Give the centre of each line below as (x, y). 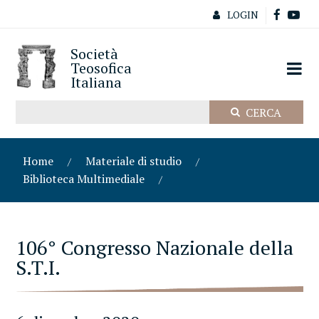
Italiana (96, 82)
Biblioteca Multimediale (84, 179)
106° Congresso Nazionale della (155, 247)
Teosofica (101, 68)
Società (95, 54)
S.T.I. (38, 267)
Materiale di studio (134, 161)
